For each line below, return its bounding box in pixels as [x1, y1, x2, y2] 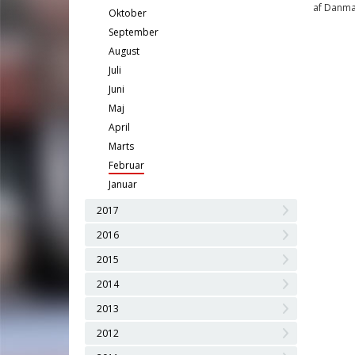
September [109, 25, 158, 39]
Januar [109, 177, 137, 191]
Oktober [109, 6, 147, 20]
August [109, 44, 139, 58]
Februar [109, 158, 144, 172]
